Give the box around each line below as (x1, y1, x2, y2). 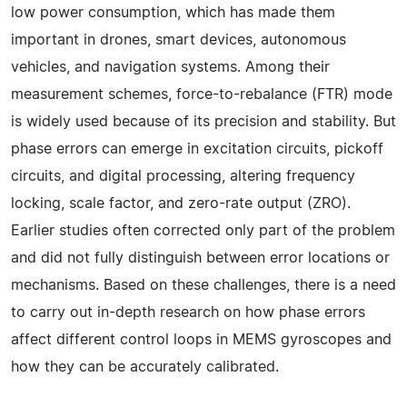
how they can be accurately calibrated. (11, 359, 279, 374)
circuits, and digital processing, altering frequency (11, 168, 355, 184)
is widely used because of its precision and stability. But (11, 114, 396, 129)
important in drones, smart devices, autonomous (11, 32, 346, 47)
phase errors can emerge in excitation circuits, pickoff (11, 141, 383, 156)
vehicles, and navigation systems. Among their (11, 59, 330, 74)
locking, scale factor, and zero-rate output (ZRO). (11, 195, 351, 211)
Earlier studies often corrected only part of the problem (11, 223, 395, 238)
